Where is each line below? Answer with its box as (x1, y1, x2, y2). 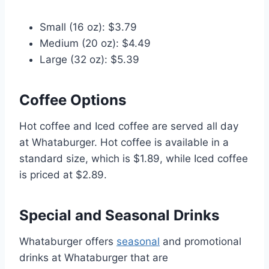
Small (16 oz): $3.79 (40, 20, 137, 33)
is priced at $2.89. (19, 168, 107, 181)
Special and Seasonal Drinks (19, 206, 219, 224)
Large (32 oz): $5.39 (40, 53, 139, 65)
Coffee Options (19, 91, 126, 109)
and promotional (160, 235, 241, 247)
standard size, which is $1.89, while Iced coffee (19, 152, 248, 165)
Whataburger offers (19, 235, 116, 247)
